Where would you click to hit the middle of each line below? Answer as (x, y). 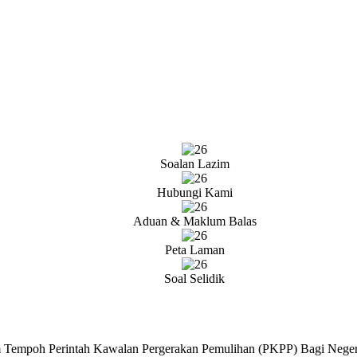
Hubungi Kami (194, 192)
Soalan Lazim (194, 164)
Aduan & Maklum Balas (194, 221)
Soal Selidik (194, 279)
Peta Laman (194, 250)
